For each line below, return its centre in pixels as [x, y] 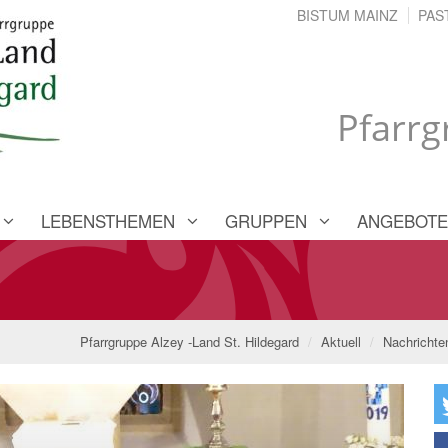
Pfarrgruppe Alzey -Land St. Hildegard [189, 341]
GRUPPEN [266, 220]
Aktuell [341, 341]
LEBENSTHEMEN [108, 220]
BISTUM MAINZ [347, 15]
